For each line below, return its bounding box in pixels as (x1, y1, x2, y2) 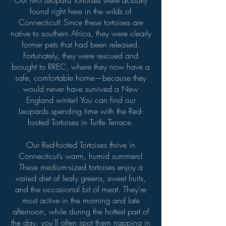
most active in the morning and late (22, 195, 140, 206)
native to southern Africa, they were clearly (10, 28, 151, 39)
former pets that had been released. (22, 39, 140, 50)
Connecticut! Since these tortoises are (18, 17, 143, 28)
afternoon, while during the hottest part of (12, 206, 149, 217)
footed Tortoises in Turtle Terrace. (28, 117, 134, 128)
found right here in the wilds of (30, 6, 132, 17)
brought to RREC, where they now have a (12, 61, 150, 72)
